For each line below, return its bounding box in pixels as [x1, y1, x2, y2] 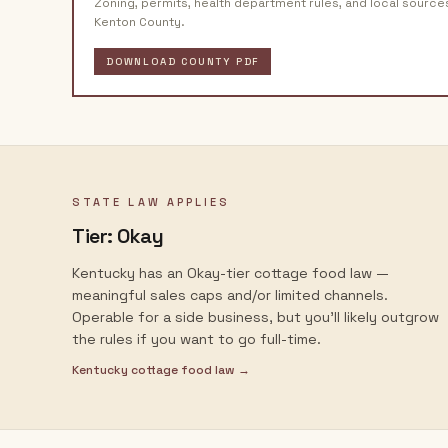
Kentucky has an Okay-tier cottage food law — [72, 264, 389, 282]
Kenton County [94, 14, 181, 30]
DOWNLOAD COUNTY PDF [106, 55, 260, 68]
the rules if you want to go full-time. [72, 330, 321, 348]
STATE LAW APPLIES [72, 195, 231, 209]
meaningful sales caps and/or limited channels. [72, 286, 388, 304]
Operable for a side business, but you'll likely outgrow [72, 308, 439, 326]
